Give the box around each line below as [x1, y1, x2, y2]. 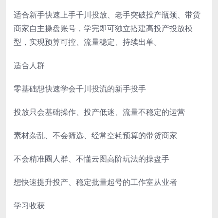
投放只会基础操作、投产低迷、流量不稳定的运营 [14, 106, 185, 117]
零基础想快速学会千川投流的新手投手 [14, 83, 146, 94]
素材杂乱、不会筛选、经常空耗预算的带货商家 [14, 129, 177, 141]
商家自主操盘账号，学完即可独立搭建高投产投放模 [14, 22, 193, 34]
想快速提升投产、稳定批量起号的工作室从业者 [14, 176, 177, 187]
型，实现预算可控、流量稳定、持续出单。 [14, 36, 162, 47]
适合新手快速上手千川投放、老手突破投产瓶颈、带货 [14, 9, 200, 20]
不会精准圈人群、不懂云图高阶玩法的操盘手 [14, 153, 169, 164]
